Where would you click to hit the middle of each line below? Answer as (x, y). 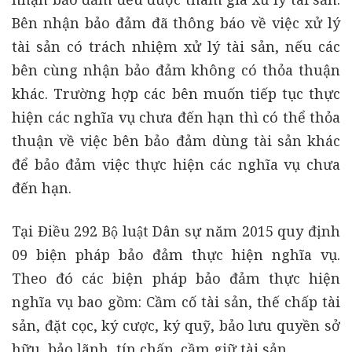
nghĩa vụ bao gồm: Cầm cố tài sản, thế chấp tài (176, 302)
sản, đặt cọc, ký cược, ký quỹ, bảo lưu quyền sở (176, 326)
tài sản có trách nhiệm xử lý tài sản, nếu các (176, 47)
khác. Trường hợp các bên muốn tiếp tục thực (176, 94)
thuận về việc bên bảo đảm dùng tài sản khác (176, 141)
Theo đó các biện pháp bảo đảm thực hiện (176, 279)
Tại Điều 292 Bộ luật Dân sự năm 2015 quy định (176, 231)
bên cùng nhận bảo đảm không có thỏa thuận (176, 70)
